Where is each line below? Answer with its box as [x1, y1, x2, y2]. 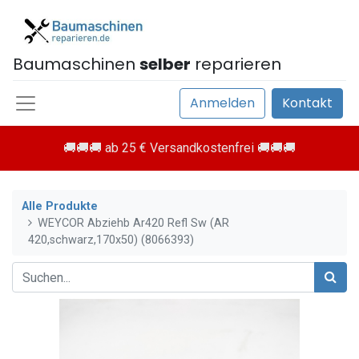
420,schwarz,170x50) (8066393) [28, 232, 194, 247]
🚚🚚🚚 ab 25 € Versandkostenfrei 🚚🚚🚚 [63, 140, 296, 155]
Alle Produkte [22, 199, 98, 213]
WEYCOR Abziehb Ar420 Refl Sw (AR [38, 216, 230, 230]
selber [139, 53, 191, 75]
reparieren [191, 53, 281, 75]
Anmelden [190, 94, 255, 112]
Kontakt [282, 94, 333, 112]
